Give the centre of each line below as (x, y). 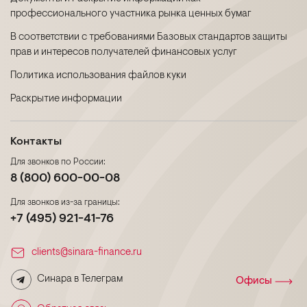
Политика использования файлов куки (98, 76)
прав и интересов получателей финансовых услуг (124, 52)
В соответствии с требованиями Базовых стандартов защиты (149, 37)
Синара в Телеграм (80, 279)
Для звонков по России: (58, 162)
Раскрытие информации (66, 99)
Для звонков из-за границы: (65, 202)
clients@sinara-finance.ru (87, 253)
